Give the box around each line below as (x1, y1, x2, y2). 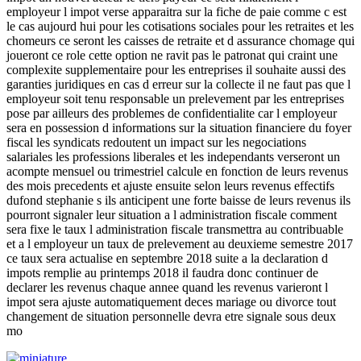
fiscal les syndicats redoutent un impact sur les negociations (6, 135, 306, 149)
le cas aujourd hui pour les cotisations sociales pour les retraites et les (6, 19, 354, 33)
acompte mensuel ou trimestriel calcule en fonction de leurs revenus (6, 164, 348, 178)
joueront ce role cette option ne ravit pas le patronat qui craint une (6, 48, 338, 62)
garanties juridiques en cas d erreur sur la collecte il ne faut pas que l (6, 77, 351, 91)
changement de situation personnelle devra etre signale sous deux (6, 309, 336, 323)
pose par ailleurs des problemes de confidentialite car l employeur (6, 106, 337, 120)
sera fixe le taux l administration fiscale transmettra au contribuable (6, 222, 343, 236)
